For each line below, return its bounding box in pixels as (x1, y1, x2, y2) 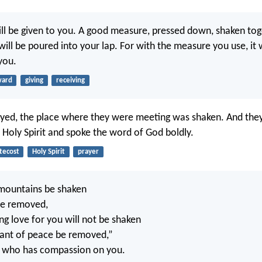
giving (25, 76, 43, 84)
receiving (56, 76, 85, 84)
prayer (77, 148, 99, 156)
